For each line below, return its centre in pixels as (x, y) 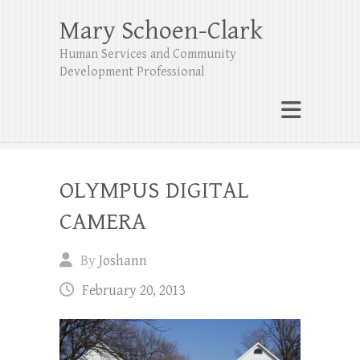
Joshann (123, 261)
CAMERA (103, 222)
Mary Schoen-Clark (161, 31)
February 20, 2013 (133, 290)
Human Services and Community (148, 54)
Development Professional (132, 72)
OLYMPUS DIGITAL (154, 190)
